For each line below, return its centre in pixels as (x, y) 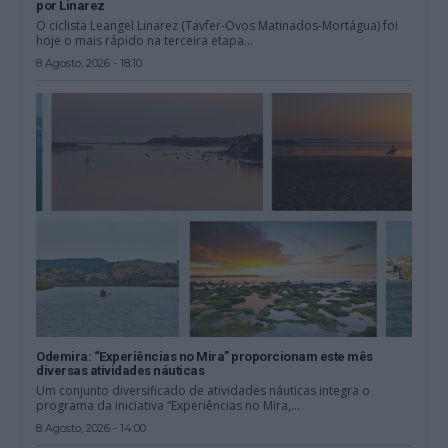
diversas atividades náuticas (120, 371)
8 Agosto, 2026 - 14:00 (91, 428)
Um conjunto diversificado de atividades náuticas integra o (203, 391)
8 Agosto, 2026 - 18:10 (89, 63)
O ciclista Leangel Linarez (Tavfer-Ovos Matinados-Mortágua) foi (217, 26)
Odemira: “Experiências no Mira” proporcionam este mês (204, 357)
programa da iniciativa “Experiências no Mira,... (168, 406)
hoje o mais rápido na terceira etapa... (145, 41)
